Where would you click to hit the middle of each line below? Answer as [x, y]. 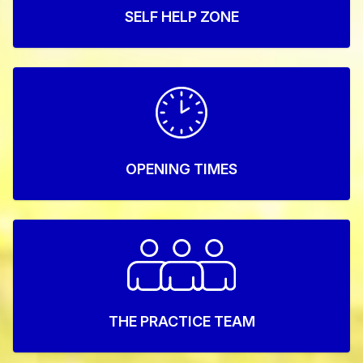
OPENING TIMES [181, 169]
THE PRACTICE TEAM [181, 321]
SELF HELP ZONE [181, 17]
